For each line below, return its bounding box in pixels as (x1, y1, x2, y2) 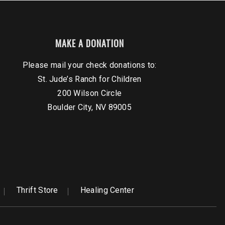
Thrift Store (17, 185, 58, 195)
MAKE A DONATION (55, 37, 124, 50)
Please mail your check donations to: (22, 60, 157, 70)
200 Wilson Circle (57, 88, 122, 98)
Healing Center (80, 185, 134, 195)
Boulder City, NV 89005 (47, 102, 132, 113)
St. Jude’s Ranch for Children (37, 74, 142, 84)
